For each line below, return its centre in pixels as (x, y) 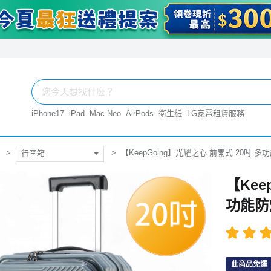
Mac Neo (105, 113)
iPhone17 (48, 113)
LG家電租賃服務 (216, 113)
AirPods (140, 113)
